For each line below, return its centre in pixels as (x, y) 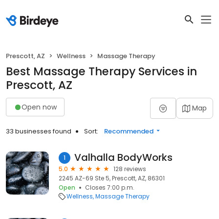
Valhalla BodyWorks (123, 157)
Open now (39, 107)
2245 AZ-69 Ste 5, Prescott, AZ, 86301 (112, 178)
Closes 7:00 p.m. (110, 187)
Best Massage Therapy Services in (101, 71)
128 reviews (130, 169)
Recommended (129, 131)
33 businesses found (39, 131)
